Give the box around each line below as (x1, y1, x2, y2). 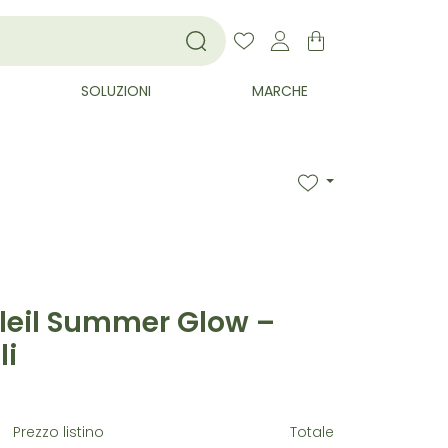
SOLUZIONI (81, 85, 151, 100)
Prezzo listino (13, 426, 105, 441)
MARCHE (251, 85, 308, 100)
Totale (289, 426, 334, 441)
